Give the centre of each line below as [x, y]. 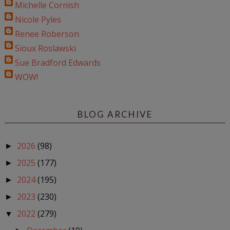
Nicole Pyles [38, 19]
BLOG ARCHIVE [115, 114]
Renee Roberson [47, 34]
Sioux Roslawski [45, 48]
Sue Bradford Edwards [57, 62]
